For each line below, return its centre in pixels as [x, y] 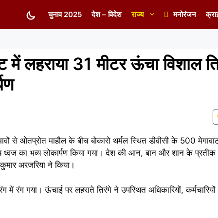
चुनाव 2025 [65, 14]
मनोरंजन [185, 14]
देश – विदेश [107, 14]
